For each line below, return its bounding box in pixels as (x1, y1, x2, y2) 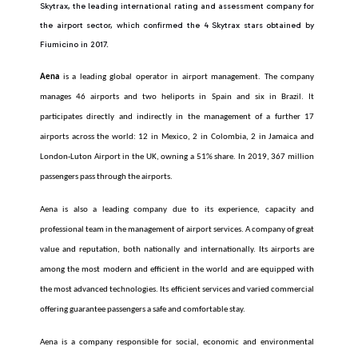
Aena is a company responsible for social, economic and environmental (40, 338, 314, 347)
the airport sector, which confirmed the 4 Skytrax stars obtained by (40, 20, 314, 30)
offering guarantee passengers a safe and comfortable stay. (40, 305, 245, 314)
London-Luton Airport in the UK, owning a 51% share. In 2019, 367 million (40, 153, 314, 161)
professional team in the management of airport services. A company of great (40, 225, 314, 234)
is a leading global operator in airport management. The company (59, 73, 314, 82)
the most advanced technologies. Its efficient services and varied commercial (40, 285, 314, 294)
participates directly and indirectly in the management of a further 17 (40, 113, 314, 121)
